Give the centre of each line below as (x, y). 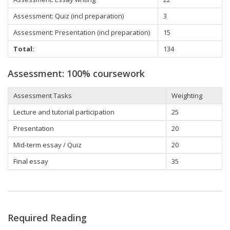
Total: (24, 49)
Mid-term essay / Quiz (47, 145)
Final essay (31, 161)
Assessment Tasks (43, 96)
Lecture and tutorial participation (64, 112)
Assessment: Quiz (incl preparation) (69, 16)
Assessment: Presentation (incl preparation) (82, 32)
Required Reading (47, 218)
